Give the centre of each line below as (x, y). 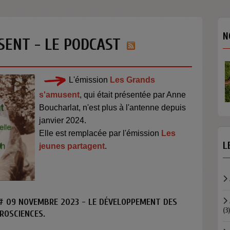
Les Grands (132, 80)
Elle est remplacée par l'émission (100, 133)
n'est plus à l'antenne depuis (135, 108)
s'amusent (60, 95)
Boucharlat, (61, 108)
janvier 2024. (63, 120)
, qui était (97, 95)
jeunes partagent (72, 146)
